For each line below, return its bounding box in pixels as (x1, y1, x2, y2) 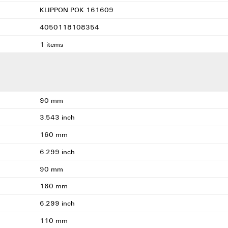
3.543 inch (39, 112, 75, 122)
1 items (39, 39, 63, 49)
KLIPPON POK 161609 (39, 5, 116, 15)
